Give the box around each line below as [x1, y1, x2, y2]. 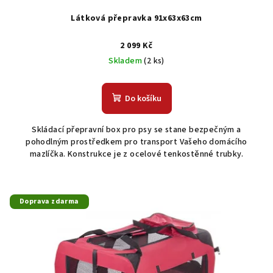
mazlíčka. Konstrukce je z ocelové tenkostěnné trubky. [29, 148, 244, 161]
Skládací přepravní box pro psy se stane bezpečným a [32, 124, 241, 136]
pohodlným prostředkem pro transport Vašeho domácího [26, 136, 247, 149]
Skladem [108, 55, 144, 68]
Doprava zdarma [19, 196, 79, 207]
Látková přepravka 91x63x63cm [71, 12, 202, 25]
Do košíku [124, 93, 161, 105]
